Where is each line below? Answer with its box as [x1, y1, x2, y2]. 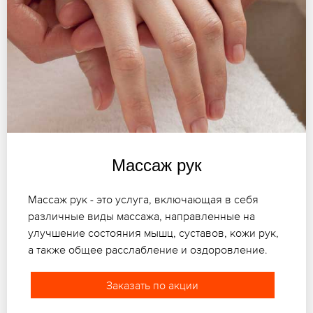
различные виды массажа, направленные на [28, 209, 255, 222]
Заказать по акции [106, 278, 199, 291]
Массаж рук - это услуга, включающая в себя [28, 192, 259, 205]
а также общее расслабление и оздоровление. [28, 242, 268, 256]
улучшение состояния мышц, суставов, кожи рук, [28, 226, 279, 239]
